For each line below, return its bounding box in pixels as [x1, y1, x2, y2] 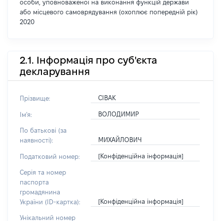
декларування [20, 66, 90, 77]
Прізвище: [20, 95, 50, 102]
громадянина [20, 188, 60, 195]
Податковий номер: [20, 153, 80, 160]
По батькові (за [20, 127, 67, 134]
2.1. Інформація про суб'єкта [20, 54, 157, 66]
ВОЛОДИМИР [98, 110, 139, 117]
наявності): [20, 137, 53, 144]
